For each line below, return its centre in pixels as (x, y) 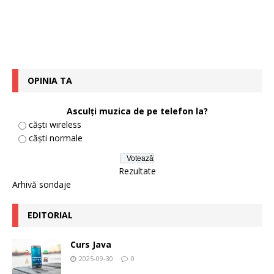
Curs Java (91, 244)
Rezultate (137, 171)
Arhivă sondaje (42, 184)
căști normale (56, 138)
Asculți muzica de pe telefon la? (137, 111)
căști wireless (55, 124)
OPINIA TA (50, 80)
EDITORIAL (50, 215)
